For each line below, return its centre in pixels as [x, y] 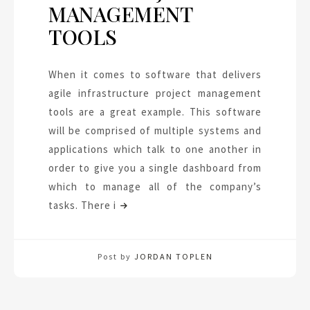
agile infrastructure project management [155, 93]
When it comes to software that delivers [155, 75]
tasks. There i [82, 206]
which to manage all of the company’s [155, 187]
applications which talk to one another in [155, 149]
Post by [116, 257]
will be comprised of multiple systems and [155, 131]
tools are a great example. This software [155, 112]
